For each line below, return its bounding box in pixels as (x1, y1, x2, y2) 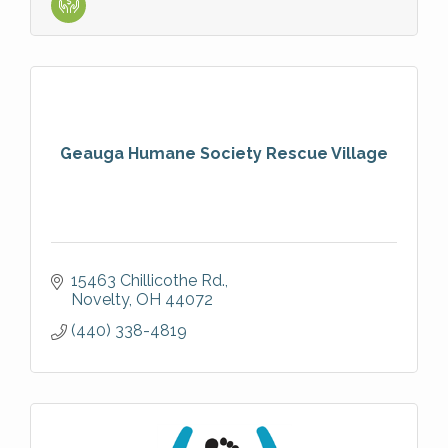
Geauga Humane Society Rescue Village (60, 144, 388, 163)
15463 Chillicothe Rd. (71, 270, 225, 290)
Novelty (71, 289, 129, 309)
